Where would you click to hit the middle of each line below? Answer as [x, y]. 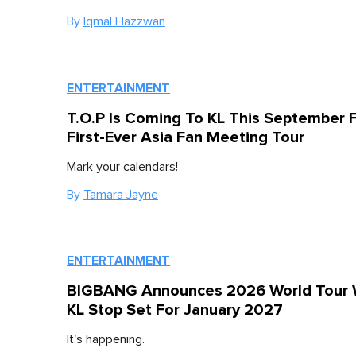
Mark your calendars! [122, 167]
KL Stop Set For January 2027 [175, 310]
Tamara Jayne [121, 195]
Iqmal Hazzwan [124, 22]
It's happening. [106, 340]
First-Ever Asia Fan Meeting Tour [186, 138]
